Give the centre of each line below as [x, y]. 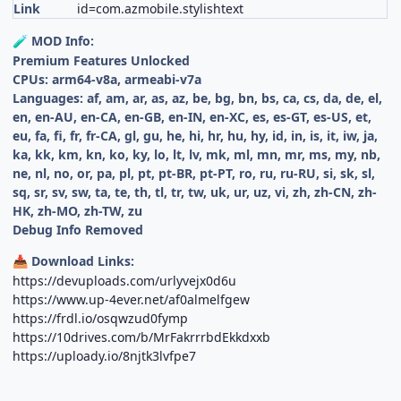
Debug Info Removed [78, 229]
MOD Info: [61, 40]
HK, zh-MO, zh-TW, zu [78, 210]
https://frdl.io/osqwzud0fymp [101, 318]
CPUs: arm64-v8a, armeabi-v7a [107, 79]
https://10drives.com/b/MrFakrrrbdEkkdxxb [142, 337]
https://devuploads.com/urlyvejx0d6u [125, 280]
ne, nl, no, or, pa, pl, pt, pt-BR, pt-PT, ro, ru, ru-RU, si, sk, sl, [194, 173]
